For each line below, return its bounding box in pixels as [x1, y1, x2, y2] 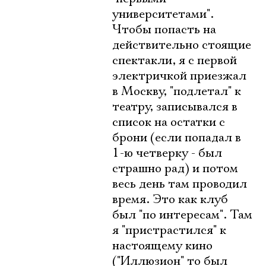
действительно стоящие [112, 37, 251, 53]
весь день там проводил [112, 176, 247, 192]
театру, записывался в [112, 99, 237, 115]
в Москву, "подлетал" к [112, 84, 241, 99]
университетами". [112, 7, 214, 22]
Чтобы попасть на [112, 22, 216, 37]
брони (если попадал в [112, 130, 241, 145]
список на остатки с [112, 115, 225, 130]
